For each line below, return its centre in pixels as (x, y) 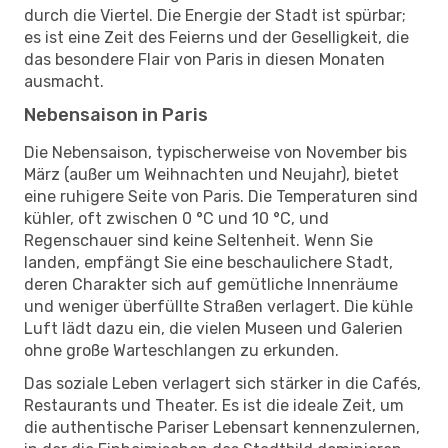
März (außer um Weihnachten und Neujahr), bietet (211, 174)
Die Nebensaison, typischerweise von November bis (215, 152)
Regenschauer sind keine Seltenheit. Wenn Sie (198, 240)
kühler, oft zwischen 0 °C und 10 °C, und (176, 218)
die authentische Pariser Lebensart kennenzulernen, (222, 427)
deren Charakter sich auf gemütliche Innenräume (211, 284)
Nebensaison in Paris (116, 114)
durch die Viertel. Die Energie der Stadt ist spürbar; (215, 15)
